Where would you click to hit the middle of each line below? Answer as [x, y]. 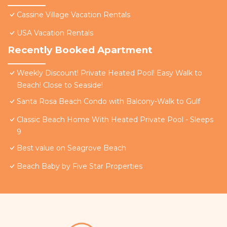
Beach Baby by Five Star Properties [80, 166]
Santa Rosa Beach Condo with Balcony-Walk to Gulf [108, 102]
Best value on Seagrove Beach [71, 148]
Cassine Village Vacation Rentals [73, 15]
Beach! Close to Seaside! [60, 85]
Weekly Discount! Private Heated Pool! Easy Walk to [109, 73]
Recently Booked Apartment [80, 50]
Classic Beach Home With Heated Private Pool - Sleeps [115, 120]
